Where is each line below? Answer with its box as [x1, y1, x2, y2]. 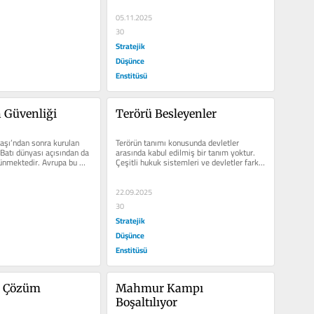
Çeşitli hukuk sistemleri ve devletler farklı [115, 154, 263, 171]
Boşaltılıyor [115, 294, 177, 309]
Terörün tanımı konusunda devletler [115, 135, 239, 151]
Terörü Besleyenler [115, 107, 217, 121]
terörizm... [115, 164, 151, 181]
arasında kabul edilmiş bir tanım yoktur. [115, 144, 255, 161]
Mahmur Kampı [115, 280, 203, 295]
